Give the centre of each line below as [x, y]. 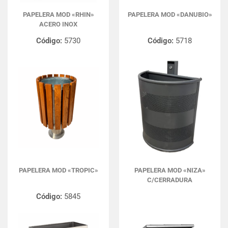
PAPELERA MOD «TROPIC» [58, 170]
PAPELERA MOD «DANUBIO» [170, 15]
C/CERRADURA [170, 180]
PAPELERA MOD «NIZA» [170, 170]
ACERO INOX [58, 24]
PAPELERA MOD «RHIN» [58, 15]
